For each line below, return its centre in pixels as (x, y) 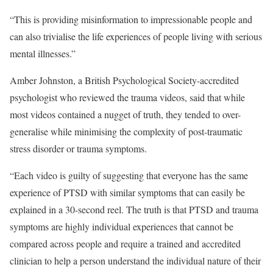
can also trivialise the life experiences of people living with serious (136, 36)
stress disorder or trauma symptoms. (78, 148)
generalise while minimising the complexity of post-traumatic (126, 131)
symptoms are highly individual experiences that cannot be (122, 226)
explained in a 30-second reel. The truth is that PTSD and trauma (134, 209)
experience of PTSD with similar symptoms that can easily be (127, 192)
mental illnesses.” (43, 53)
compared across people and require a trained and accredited (125, 243)
